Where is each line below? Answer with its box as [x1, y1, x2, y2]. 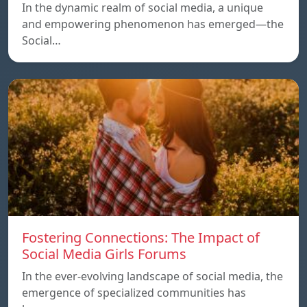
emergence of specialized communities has [22, 284, 246, 300]
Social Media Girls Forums [22, 244, 186, 263]
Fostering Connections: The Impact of [22, 228, 260, 247]
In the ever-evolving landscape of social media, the [22, 268, 283, 284]
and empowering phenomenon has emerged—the [22, 16, 284, 32]
